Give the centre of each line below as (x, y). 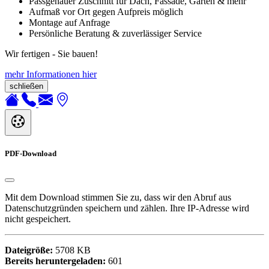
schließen (26, 86)
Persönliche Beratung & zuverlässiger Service (115, 33)
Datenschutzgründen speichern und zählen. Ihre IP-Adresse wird (127, 208)
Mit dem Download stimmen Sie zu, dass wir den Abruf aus (118, 197)
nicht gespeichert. (38, 219)
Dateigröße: (29, 250)
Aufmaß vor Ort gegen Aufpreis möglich (106, 11)
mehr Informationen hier (51, 74)
